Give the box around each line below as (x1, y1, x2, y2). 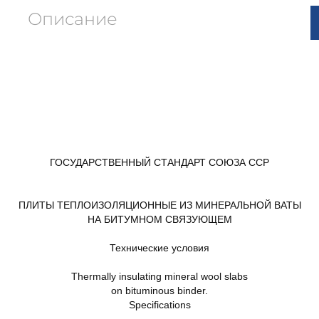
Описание (28, 9, 117, 29)
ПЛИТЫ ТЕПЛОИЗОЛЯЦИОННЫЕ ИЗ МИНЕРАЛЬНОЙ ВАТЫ (18, 199, 301, 211)
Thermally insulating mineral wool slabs (71, 271, 248, 282)
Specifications (128, 299, 191, 310)
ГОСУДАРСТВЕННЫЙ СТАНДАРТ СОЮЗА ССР (50, 157, 269, 168)
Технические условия (110, 242, 209, 253)
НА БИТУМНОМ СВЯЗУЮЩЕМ (87, 214, 232, 225)
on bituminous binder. (111, 285, 208, 296)
